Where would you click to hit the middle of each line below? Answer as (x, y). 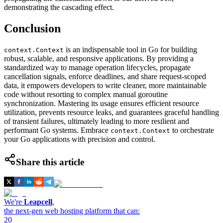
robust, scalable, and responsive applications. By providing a (99, 58)
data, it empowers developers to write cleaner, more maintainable (105, 85)
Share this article (50, 162)
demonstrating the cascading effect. (59, 7)
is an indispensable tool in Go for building (130, 49)
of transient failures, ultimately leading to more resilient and (97, 121)
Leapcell (38, 202)
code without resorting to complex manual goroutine (86, 94)
